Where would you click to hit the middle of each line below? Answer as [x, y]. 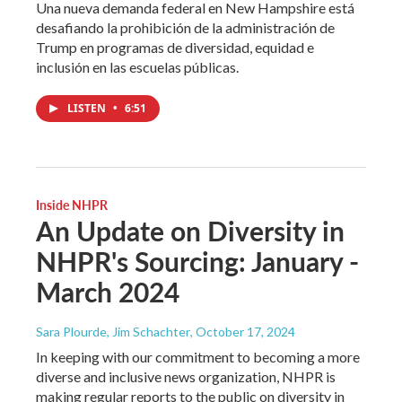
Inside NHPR [72, 204]
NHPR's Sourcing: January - [197, 261]
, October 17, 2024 [243, 331]
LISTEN [88, 108]
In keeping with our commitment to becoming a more [198, 356]
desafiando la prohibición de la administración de [185, 27]
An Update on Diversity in [190, 230]
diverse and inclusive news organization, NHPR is [186, 376]
